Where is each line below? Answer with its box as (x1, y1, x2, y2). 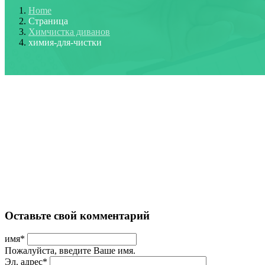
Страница (28, 16, 68, 26)
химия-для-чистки (28, 37, 102, 47)
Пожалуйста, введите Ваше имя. (5, 245, 135, 256)
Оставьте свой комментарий (5, 209, 150, 222)
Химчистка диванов (28, 27, 110, 37)
